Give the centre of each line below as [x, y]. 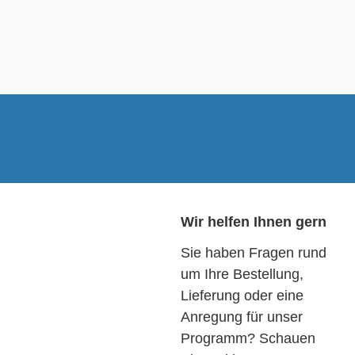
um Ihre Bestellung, [242, 275]
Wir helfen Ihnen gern [254, 222]
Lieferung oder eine [242, 296]
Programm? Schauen [248, 339]
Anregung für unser [242, 317]
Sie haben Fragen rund [254, 253]
